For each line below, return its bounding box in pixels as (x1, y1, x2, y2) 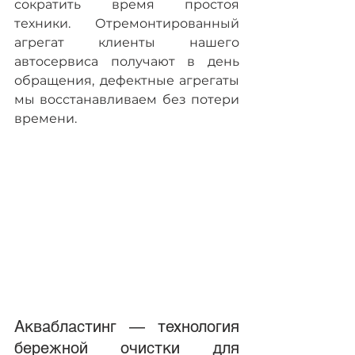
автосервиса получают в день (14, 54, 239, 70)
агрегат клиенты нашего (14, 35, 239, 51)
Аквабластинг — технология (14, 317, 239, 337)
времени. (14, 111, 77, 127)
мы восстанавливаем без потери (14, 92, 239, 108)
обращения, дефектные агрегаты (14, 73, 239, 89)
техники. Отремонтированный (14, 16, 239, 32)
